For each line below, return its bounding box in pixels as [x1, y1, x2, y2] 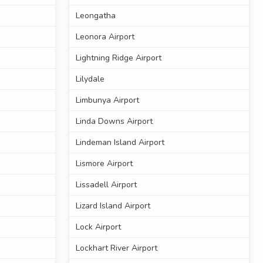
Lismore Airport [75, 158, 133, 170]
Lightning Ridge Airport [75, 52, 161, 64]
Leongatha [75, 10, 116, 22]
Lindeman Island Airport [75, 137, 164, 149]
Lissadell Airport [75, 179, 137, 191]
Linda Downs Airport [75, 116, 153, 127]
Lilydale [75, 73, 104, 85]
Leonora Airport [75, 31, 134, 43]
